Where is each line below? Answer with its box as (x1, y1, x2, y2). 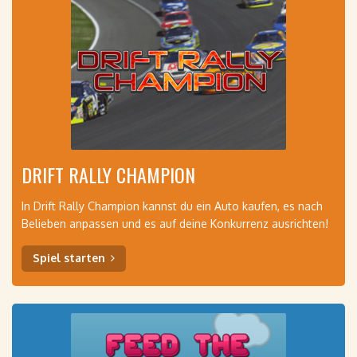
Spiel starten (33, 251, 105, 265)
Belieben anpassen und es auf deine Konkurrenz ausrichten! (22, 217, 328, 230)
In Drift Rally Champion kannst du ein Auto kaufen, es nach (22, 199, 323, 213)
